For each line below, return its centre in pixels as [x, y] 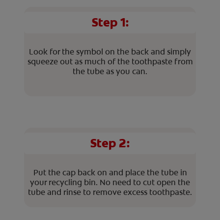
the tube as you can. [110, 72]
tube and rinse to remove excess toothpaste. [110, 192]
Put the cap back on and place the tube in [110, 173]
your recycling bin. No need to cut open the [110, 183]
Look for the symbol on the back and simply [110, 52]
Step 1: [110, 23]
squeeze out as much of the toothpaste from [110, 62]
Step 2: [110, 144]
